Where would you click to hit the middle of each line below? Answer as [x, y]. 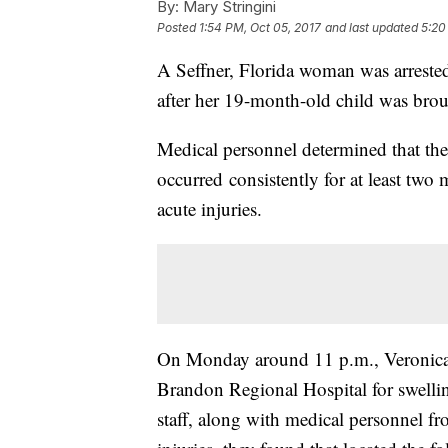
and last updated [371, 28]
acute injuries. [209, 209]
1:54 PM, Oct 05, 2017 [260, 28]
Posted [178, 28]
